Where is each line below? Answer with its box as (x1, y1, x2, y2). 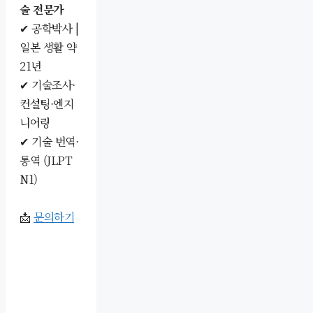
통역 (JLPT (20, 152, 72, 168)
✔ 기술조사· (20, 76, 75, 93)
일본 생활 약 (20, 38, 77, 55)
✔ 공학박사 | (20, 20, 78, 36)
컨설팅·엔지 (20, 95, 73, 112)
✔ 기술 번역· (20, 133, 78, 150)
